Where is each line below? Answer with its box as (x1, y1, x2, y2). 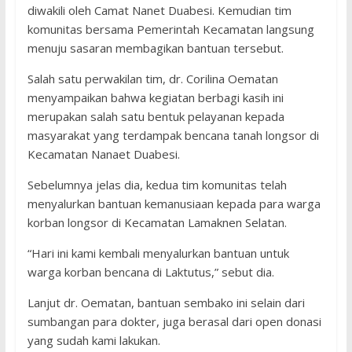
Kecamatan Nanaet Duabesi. (27, 146, 180, 162)
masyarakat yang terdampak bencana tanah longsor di (27, 127, 319, 143)
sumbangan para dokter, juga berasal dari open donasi (27, 313, 321, 329)
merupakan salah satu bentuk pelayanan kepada (27, 108, 284, 124)
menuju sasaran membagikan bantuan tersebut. (27, 40, 284, 56)
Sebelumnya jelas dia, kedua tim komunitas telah (27, 177, 287, 192)
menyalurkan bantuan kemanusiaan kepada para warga (27, 196, 321, 211)
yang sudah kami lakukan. (27, 332, 160, 348)
